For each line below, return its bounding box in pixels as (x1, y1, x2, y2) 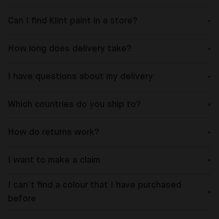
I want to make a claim (8, 155, 100, 165)
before (8, 194, 36, 203)
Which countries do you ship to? (8, 100, 141, 109)
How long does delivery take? (8, 44, 131, 53)
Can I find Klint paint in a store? (8, 16, 137, 25)
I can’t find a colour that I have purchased (8, 180, 181, 190)
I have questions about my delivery (8, 72, 153, 81)
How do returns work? (8, 128, 99, 137)
